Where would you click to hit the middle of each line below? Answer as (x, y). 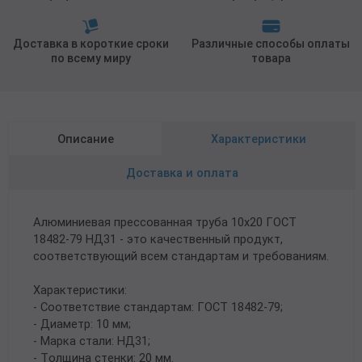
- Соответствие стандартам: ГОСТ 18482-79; (158, 307)
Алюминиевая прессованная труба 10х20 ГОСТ (165, 222)
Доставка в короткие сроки (91, 43)
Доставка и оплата (182, 173)
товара (271, 58)
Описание (86, 139)
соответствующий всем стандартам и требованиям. (181, 256)
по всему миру (91, 58)
